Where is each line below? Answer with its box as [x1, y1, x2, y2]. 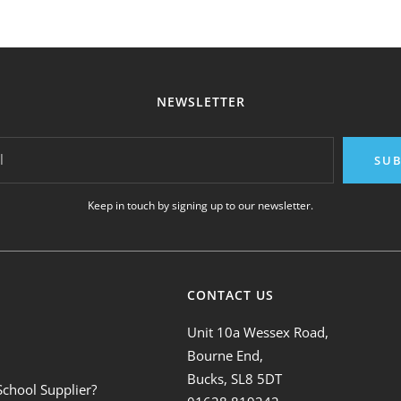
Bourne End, [187, 346, 264, 364]
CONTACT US [187, 286, 275, 303]
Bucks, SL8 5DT [187, 369, 283, 388]
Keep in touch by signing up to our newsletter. [88, 197, 313, 213]
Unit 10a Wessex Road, [187, 322, 329, 341]
